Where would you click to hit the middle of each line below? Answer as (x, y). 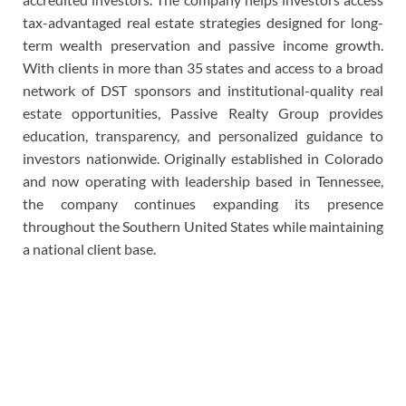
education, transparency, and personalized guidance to (203, 135)
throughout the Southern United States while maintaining (203, 226)
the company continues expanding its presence (203, 203)
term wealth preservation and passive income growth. (203, 44)
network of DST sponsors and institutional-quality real (203, 90)
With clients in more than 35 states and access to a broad (203, 67)
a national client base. (89, 248)
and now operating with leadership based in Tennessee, (203, 180)
